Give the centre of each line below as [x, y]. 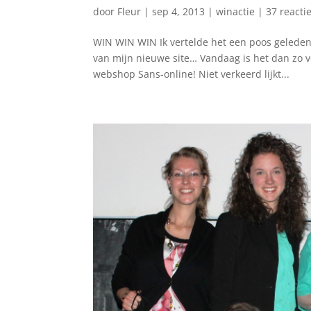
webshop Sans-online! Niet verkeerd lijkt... [192, 74]
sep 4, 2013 [179, 11]
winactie [236, 11]
